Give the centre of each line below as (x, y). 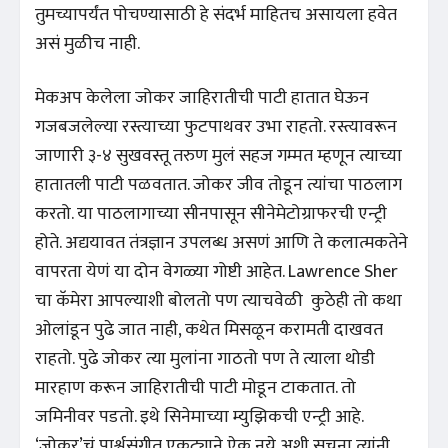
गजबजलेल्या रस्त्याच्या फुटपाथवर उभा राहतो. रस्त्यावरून (216, 126)
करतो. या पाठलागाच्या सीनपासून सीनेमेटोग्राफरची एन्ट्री (211, 213)
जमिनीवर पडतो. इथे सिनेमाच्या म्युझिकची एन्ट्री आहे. (199, 416)
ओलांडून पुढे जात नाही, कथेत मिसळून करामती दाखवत (209, 329)
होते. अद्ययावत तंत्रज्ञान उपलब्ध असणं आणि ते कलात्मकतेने (221, 242)
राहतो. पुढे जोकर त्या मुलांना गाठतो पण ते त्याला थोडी (205, 358)
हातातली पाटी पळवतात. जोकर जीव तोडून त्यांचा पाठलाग (218, 184)
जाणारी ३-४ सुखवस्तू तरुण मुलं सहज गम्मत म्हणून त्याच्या (218, 155)
